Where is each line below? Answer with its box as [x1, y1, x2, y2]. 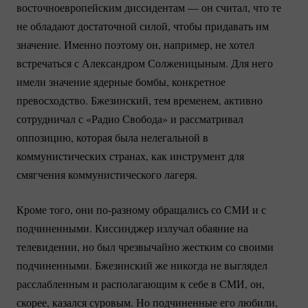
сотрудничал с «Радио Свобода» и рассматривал [16, 111, 243, 126]
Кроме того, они [16, 202, 96, 217]
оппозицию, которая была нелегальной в [16, 130, 208, 145]
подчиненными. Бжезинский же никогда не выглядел [16, 258, 267, 273]
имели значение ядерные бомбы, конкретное [16, 74, 225, 89]
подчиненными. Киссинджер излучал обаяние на [16, 221, 248, 236]
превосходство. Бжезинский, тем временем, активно [16, 93, 263, 108]
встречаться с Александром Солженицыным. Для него [16, 56, 273, 71]
